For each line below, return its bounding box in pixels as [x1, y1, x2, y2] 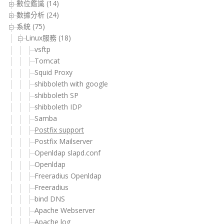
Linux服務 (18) [25, 33, 71, 43]
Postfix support [34, 125, 84, 135]
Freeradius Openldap [34, 171, 101, 181]
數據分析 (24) [16, 10, 59, 20]
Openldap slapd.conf [34, 148, 100, 158]
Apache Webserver [34, 205, 95, 215]
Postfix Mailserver [34, 136, 92, 146]
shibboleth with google [34, 79, 108, 89]
